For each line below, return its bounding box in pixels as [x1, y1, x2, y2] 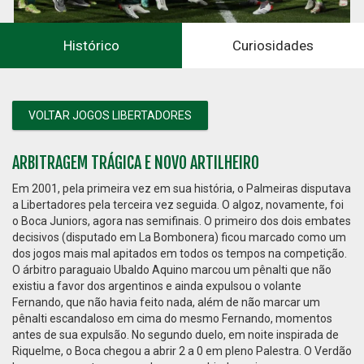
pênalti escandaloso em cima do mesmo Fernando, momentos [12, 312, 332, 325]
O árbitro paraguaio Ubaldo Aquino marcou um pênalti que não [12, 263, 331, 276]
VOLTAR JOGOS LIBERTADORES [28, 109, 192, 122]
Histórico [63, 37, 119, 54]
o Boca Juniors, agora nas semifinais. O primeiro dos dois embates [12, 214, 351, 227]
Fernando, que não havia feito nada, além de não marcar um [12, 296, 320, 309]
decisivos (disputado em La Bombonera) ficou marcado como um [12, 231, 346, 244]
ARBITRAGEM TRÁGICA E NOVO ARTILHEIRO [12, 153, 259, 173]
